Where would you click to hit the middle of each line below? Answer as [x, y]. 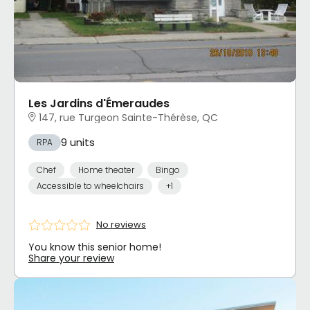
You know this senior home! [95, 247]
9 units [78, 142]
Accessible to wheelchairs [90, 186]
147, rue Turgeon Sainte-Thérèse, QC [128, 118]
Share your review [71, 258]
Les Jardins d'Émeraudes [99, 103]
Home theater [106, 170]
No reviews [121, 225]
